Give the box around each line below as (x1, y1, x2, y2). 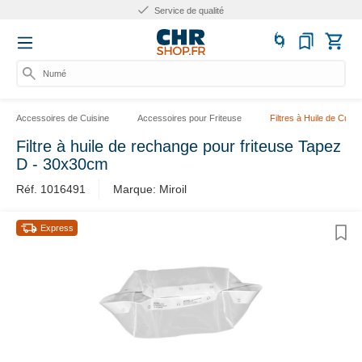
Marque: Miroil (113, 183, 187, 196)
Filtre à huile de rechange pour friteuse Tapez (16, 137, 341, 155)
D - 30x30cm (16, 155, 108, 173)
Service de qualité (152, 6, 224, 15)
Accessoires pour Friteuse (137, 113, 242, 123)
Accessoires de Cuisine (16, 113, 109, 123)
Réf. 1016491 (16, 183, 86, 196)
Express (40, 223, 74, 233)
